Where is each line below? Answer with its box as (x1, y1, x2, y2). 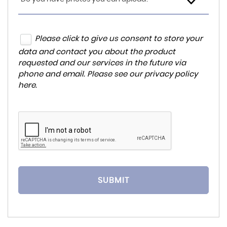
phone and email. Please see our (18, 70, 144, 78)
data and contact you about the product (18, 48, 175, 56)
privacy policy (144, 70, 198, 78)
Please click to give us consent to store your (35, 35, 203, 43)
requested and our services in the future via (18, 59, 186, 67)
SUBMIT (98, 176, 129, 184)
